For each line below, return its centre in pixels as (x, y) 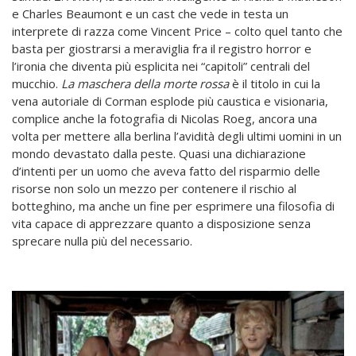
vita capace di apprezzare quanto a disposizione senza (161, 223)
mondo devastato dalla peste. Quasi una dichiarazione (159, 153)
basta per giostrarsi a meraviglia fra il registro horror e (162, 48)
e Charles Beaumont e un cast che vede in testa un (150, 13)
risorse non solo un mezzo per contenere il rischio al (154, 188)
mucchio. (37, 83)
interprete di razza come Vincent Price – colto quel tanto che (177, 31)
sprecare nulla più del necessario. (102, 240)
